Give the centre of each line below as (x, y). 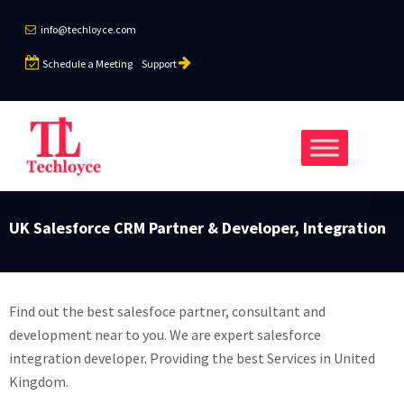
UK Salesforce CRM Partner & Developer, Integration (197, 228)
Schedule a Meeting (87, 64)
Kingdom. (39, 381)
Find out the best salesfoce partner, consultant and (167, 311)
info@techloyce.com (87, 29)
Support (160, 64)
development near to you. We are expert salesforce (165, 335)
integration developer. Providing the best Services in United (192, 358)
